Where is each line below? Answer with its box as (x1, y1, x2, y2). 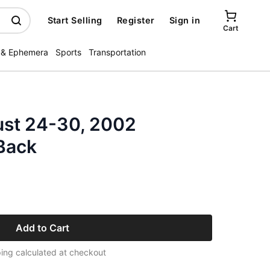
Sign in (169, 15, 200, 25)
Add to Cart (15, 222, 69, 234)
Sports (55, 47, 81, 57)
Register (116, 15, 155, 25)
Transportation (89, 47, 146, 57)
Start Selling (47, 15, 102, 25)
